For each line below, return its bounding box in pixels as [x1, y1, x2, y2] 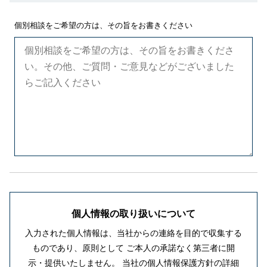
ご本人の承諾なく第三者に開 [124, 243, 235, 253]
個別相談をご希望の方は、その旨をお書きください [14, 21, 193, 30]
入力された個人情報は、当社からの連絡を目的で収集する [25, 228, 242, 238]
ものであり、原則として [32, 243, 124, 253]
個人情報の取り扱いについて [72, 209, 195, 219]
